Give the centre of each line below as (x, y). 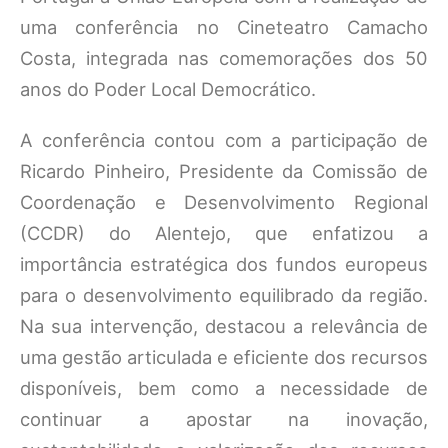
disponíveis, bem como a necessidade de (224, 388)
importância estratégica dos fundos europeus (224, 264)
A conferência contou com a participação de (224, 140)
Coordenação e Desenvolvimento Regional (224, 202)
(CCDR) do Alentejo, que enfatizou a (224, 233)
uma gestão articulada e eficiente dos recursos (224, 357)
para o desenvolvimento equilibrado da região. (224, 295)
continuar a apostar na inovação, (224, 419)
